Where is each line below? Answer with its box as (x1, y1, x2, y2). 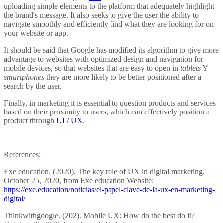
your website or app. (4, 29, 68, 38)
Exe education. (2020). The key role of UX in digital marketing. (4, 167, 205, 176)
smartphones (4, 73, 44, 82)
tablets (180, 64, 201, 73)
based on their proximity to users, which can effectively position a (4, 108, 210, 116)
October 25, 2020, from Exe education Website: (4, 176, 154, 185)
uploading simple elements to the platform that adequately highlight (4, 2, 214, 11)
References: (4, 150, 41, 159)
